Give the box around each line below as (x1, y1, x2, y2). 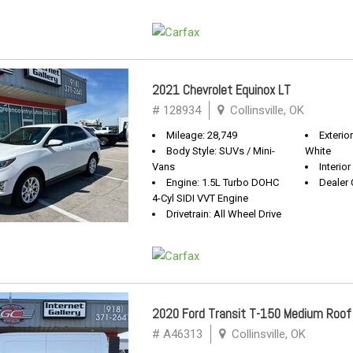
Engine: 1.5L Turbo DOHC (166, 176, 279, 188)
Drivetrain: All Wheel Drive (166, 208, 281, 220)
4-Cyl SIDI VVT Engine (152, 192, 248, 204)
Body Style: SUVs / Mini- (166, 145, 275, 157)
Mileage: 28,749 (166, 129, 237, 141)
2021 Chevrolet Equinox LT (152, 81, 291, 98)
